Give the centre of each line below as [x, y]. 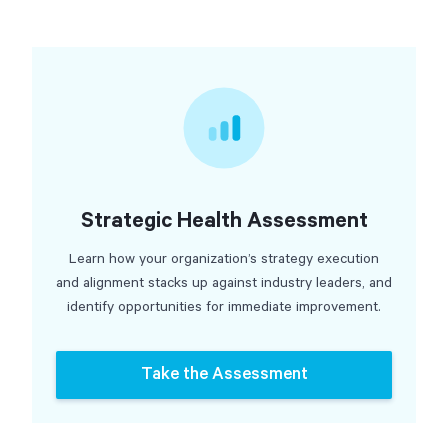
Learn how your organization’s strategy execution [224, 259]
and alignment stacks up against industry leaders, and [224, 283]
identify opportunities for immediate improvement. [224, 307]
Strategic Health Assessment [224, 221]
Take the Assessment [224, 374]
